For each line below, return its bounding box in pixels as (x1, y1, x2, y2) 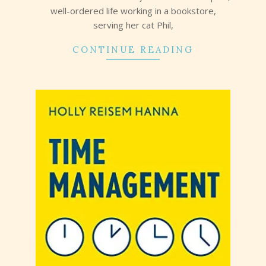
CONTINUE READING (72, 44, 194, 56)
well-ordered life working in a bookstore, (50, 5, 216, 17)
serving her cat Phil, (93, 19, 173, 31)
